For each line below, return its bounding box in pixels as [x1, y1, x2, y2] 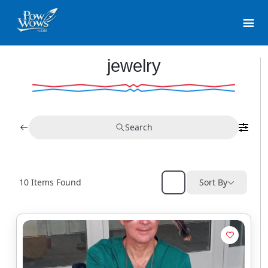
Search [124, 121, 153, 133]
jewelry [106, 56, 161, 75]
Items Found [29, 176, 81, 188]
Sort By [199, 176, 227, 188]
